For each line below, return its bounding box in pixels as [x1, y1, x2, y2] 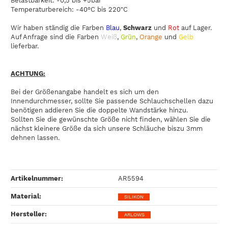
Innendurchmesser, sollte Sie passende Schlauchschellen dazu [11, 97, 213, 105]
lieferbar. [11, 42, 39, 50]
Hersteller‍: [11, 210, 47, 218]
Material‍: [11, 192, 41, 200]
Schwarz [123, 23, 154, 32]
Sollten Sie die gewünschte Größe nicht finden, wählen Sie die [11, 115, 211, 123]
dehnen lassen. [11, 133, 60, 141]
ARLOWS [124, 211, 145, 217]
